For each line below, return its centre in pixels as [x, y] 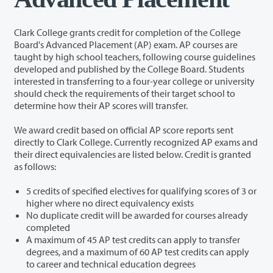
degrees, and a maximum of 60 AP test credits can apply [89, 251]
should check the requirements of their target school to [106, 93]
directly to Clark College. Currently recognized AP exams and [64, 142]
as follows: [35, 166]
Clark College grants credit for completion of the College [127, 32]
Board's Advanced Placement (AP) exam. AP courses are [74, 44]
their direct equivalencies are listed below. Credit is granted [112, 154]
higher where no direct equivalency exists [157, 203]
